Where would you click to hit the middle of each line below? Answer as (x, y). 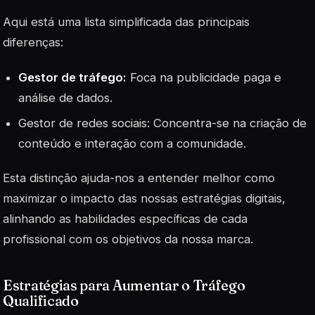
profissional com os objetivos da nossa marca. (128, 239)
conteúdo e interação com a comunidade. (133, 143)
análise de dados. (66, 97)
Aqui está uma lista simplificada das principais (126, 22)
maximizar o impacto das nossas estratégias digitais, (144, 198)
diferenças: (33, 43)
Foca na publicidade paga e (204, 77)
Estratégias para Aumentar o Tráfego (124, 285)
